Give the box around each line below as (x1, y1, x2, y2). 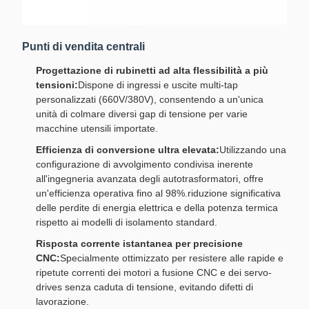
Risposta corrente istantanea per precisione (36, 238, 243, 249)
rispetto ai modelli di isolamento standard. (36, 217, 217, 228)
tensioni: (36, 79, 78, 90)
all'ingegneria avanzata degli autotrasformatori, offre (36, 173, 263, 184)
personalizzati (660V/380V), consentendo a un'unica (36, 94, 263, 105)
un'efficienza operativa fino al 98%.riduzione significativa (36, 188, 281, 199)
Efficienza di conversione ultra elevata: (36, 144, 219, 155)
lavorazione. (36, 296, 89, 307)
